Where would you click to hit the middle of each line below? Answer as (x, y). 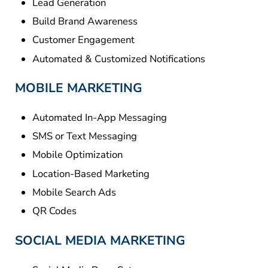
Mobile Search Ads (74, 193)
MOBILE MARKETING (78, 88)
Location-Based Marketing (91, 173)
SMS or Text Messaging (85, 136)
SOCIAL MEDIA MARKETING (100, 240)
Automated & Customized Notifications (119, 59)
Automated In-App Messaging (100, 117)
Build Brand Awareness (85, 21)
